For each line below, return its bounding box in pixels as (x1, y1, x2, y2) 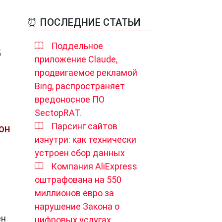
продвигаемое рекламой (35, 67, 137, 78)
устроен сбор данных (35, 148, 125, 158)
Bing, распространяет (35, 81, 125, 91)
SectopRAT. (35, 108, 81, 118)
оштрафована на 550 (35, 174, 121, 185)
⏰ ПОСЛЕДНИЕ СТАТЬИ (27, 16, 141, 28)
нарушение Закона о (35, 201, 119, 212)
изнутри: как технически (35, 134, 136, 145)
